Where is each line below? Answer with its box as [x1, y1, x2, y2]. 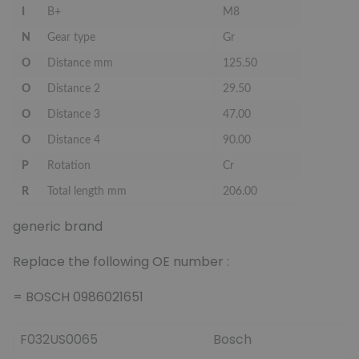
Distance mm [47, 57, 113, 69]
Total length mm [47, 185, 127, 197]
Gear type [47, 31, 95, 43]
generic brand [13, 216, 103, 236]
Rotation [47, 159, 91, 171]
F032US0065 [20, 329, 98, 349]
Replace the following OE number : [13, 252, 229, 271]
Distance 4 [47, 134, 100, 146]
